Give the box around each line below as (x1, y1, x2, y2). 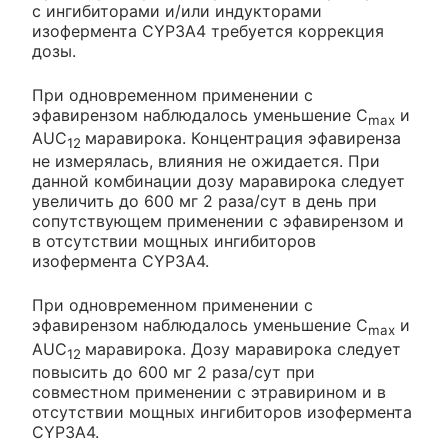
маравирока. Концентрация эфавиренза (85, 128, 401, 149)
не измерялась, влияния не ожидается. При (32, 151, 380, 172)
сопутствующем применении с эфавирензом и (32, 211, 404, 232)
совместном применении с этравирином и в (32, 381, 386, 402)
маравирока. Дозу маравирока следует (85, 338, 401, 359)
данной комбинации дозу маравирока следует (32, 171, 405, 192)
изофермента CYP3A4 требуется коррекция (32, 20, 384, 41)
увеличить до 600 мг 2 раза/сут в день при (32, 191, 377, 212)
